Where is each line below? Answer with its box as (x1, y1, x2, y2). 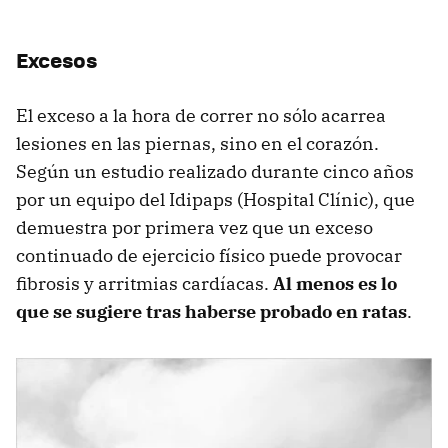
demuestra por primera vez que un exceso (16, 215, 373, 239)
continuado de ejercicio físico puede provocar (16, 243, 402, 267)
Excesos (16, 43, 97, 75)
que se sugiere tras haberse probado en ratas (16, 299, 407, 323)
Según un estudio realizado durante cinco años (16, 159, 414, 183)
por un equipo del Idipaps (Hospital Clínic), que (16, 187, 415, 211)
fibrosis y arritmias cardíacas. (16, 271, 273, 295)
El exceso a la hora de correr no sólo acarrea (16, 103, 386, 127)
